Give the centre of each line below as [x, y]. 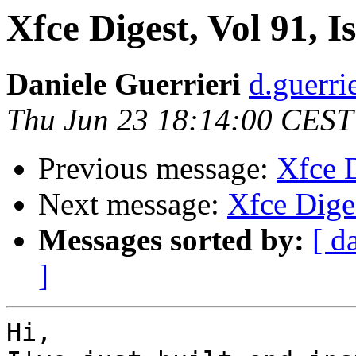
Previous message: [157, 168]
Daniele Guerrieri [124, 84]
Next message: [133, 204]
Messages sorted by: [171, 240]
